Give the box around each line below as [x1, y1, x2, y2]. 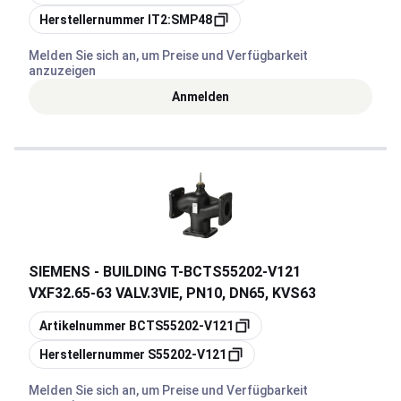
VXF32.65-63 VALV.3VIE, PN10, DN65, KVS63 [29, 285, 316, 302]
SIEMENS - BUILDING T [29, 263, 178, 280]
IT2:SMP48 [148, 13, 212, 27]
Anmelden [172, 89, 229, 104]
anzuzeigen [29, 64, 96, 78]
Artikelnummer [39, 319, 126, 333]
